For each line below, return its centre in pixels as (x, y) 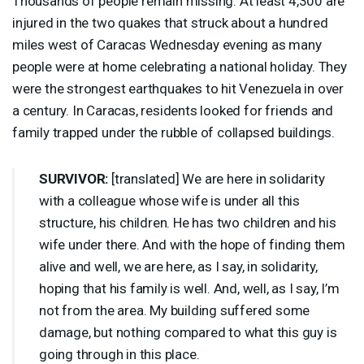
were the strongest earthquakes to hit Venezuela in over (178, 88)
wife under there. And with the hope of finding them (192, 244)
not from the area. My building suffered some (175, 310)
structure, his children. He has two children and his (188, 222)
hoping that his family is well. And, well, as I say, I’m (189, 288)
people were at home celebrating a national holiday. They (180, 66)
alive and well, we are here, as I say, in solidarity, (178, 266)
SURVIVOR (72, 178)
